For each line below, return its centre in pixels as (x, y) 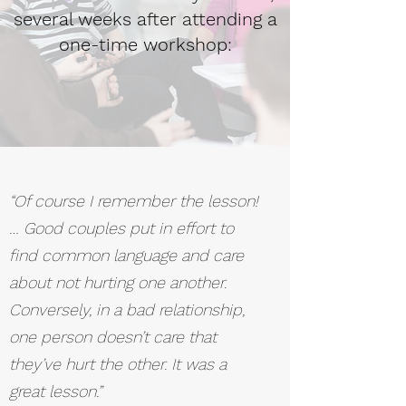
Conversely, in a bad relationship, (127, 309)
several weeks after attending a (145, 19)
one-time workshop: (145, 44)
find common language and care (126, 255)
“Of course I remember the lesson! (134, 201)
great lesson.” (60, 391)
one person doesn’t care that (113, 337)
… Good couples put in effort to (121, 228)
